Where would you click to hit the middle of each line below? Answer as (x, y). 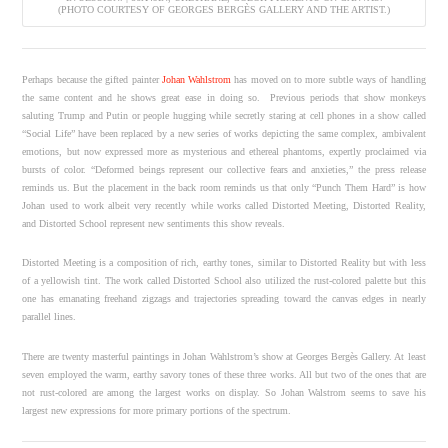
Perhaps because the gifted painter (92, 79)
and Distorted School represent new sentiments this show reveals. (154, 223)
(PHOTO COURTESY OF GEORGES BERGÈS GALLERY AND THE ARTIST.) (224, 9)
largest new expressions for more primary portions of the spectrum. (157, 410)
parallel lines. (49, 316)
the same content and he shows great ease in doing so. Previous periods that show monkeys (224, 97)
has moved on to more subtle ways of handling (328, 79)
